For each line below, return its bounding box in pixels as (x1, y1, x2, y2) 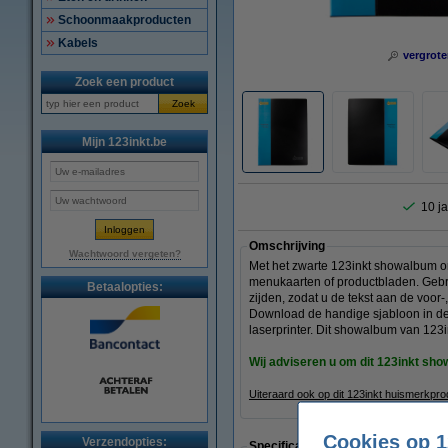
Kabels (58, 36, 98, 50)
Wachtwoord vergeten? (68, 248, 181, 259)
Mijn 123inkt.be (82, 135, 167, 149)
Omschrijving (249, 239, 325, 253)
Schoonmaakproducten (58, 13, 191, 27)
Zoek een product (75, 75, 174, 89)
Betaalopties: (86, 280, 163, 294)
